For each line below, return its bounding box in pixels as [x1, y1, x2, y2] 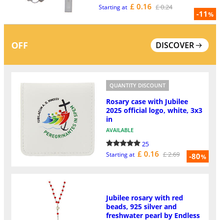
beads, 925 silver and [106, 201, 177, 211]
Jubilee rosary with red [106, 192, 183, 202]
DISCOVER [156, 39, 194, 51]
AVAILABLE [106, 126, 134, 134]
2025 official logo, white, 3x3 [106, 105, 202, 115]
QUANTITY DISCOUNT [109, 82, 165, 89]
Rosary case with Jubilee [106, 96, 188, 106]
